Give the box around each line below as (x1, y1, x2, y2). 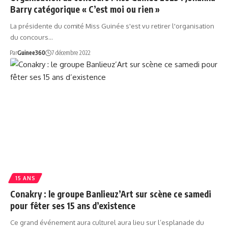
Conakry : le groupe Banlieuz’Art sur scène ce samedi (10, 188, 211, 200)
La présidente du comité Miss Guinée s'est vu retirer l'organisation (10, 21, 214, 30)
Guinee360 (17, 48, 45, 56)
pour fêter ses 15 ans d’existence (10, 200, 135, 212)
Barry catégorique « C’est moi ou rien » (10, 3, 160, 15)
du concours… (10, 33, 53, 41)
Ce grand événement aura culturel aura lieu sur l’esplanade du (10, 218, 204, 227)
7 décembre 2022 (51, 48, 91, 56)
